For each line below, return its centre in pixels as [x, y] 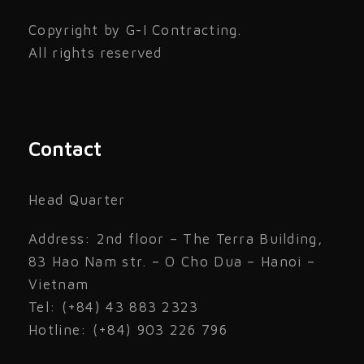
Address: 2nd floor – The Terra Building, [175, 239]
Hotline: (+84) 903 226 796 [128, 330]
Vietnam [59, 284]
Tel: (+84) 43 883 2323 [114, 307]
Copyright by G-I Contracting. [135, 30]
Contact [65, 149]
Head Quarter [77, 200]
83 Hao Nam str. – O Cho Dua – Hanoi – [172, 262]
